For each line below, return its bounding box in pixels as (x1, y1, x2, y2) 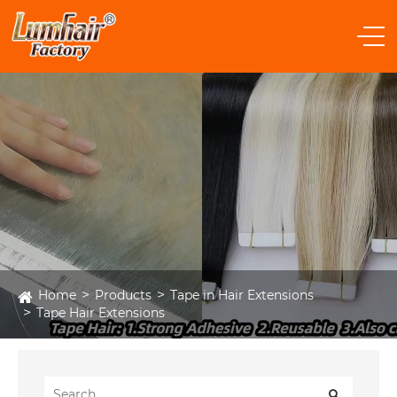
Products (95, 286, 152, 303)
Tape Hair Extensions (36, 304, 165, 321)
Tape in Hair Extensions (170, 286, 314, 303)
